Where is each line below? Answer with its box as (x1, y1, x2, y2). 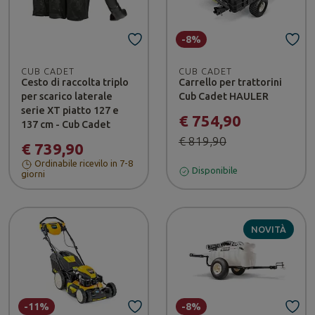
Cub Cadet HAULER (179, 90, 269, 102)
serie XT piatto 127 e (21, 104, 119, 116)
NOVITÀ (250, 224, 286, 234)
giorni (21, 168, 45, 179)
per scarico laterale (21, 90, 112, 102)
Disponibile (190, 165, 238, 176)
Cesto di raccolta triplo (21, 76, 129, 88)
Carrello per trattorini (179, 76, 282, 88)
